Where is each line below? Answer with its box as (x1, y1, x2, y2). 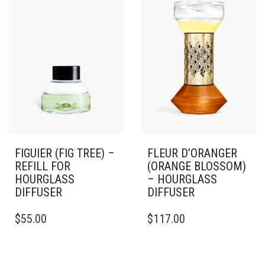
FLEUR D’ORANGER (147, 146, 237, 161)
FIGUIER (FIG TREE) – (15, 146, 115, 161)
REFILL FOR (15, 159, 70, 174)
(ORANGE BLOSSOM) (147, 159, 246, 174)
